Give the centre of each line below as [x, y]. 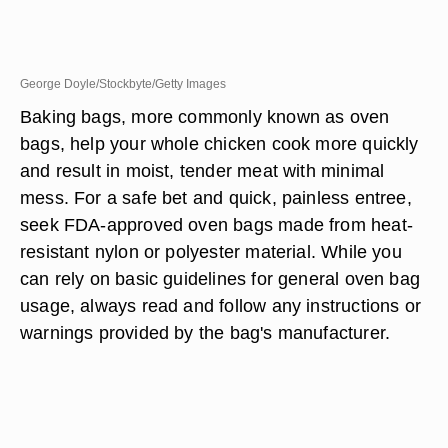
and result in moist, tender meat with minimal [202, 170]
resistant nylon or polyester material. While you [211, 251]
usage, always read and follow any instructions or [221, 305]
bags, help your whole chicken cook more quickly [219, 143]
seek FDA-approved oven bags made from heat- [216, 224]
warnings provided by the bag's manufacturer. [205, 332]
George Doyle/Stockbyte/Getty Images [123, 84]
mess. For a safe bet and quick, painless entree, [216, 197]
